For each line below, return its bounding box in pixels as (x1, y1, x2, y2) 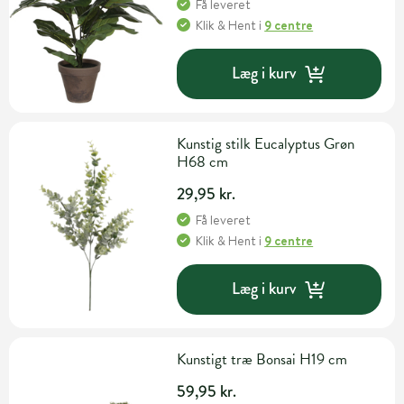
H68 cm (177, 150, 229, 173)
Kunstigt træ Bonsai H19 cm (177, 347, 348, 371)
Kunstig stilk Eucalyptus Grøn (177, 132, 355, 155)
